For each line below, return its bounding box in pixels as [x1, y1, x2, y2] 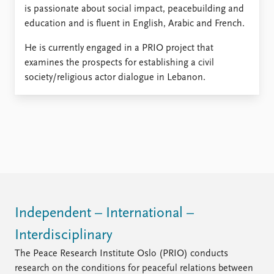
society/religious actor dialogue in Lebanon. [24, 73, 206, 83]
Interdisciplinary [15, 228, 113, 243]
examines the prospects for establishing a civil [24, 58, 214, 68]
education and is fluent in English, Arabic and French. [24, 19, 245, 29]
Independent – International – [15, 206, 194, 221]
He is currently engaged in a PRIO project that [24, 43, 213, 53]
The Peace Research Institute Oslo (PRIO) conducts [15, 249, 228, 259]
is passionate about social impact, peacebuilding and [24, 4, 244, 14]
